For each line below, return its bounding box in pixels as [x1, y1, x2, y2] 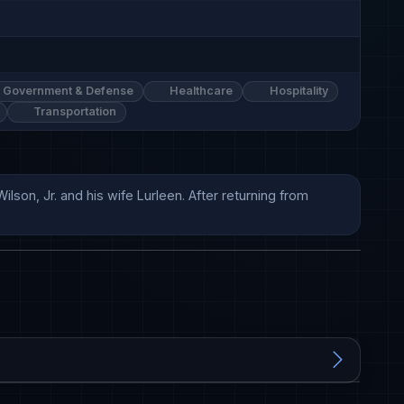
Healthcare [167, 84, 234, 98]
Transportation [31, 105, 117, 119]
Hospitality [266, 84, 328, 98]
